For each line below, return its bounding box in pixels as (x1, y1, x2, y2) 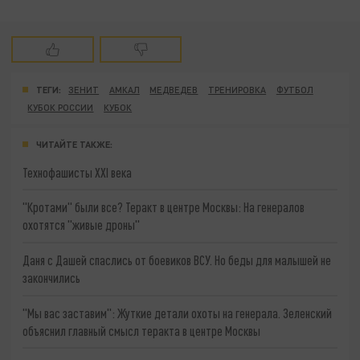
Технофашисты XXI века (22, 164, 133, 180)
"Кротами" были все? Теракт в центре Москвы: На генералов (22, 199, 305, 215)
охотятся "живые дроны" (22, 217, 141, 233)
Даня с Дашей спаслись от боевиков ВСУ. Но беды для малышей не (22, 252, 332, 268)
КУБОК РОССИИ (27, 101, 94, 112)
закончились (22, 269, 81, 285)
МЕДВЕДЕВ (149, 84, 198, 95)
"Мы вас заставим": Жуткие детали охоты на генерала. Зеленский (22, 305, 333, 321)
